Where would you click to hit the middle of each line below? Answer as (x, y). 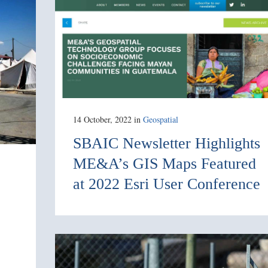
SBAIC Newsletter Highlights (167, 144)
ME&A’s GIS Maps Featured (165, 164)
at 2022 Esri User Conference (167, 184)
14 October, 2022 (102, 120)
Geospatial (161, 120)
